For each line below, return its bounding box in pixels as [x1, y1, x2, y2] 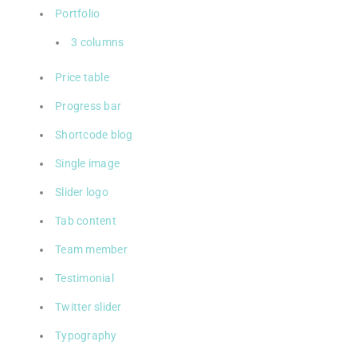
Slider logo [55, 185, 108, 198]
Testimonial [55, 271, 114, 284]
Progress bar [55, 99, 121, 112]
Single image [55, 156, 120, 170]
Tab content [55, 214, 116, 227]
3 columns [71, 35, 124, 49]
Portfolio [55, 6, 100, 20]
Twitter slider [55, 300, 122, 313]
